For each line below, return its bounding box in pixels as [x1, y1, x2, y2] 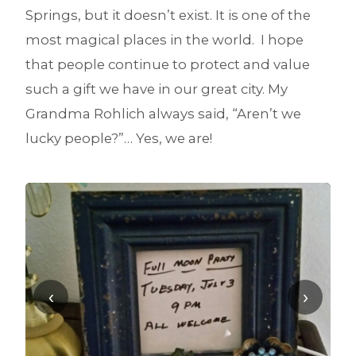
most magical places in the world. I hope [25, 31, 304, 48]
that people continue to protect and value [25, 56, 310, 72]
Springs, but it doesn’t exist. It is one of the [25, 6, 311, 23]
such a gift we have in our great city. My [25, 80, 288, 97]
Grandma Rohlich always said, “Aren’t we [25, 105, 301, 122]
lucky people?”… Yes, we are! [25, 130, 212, 146]
